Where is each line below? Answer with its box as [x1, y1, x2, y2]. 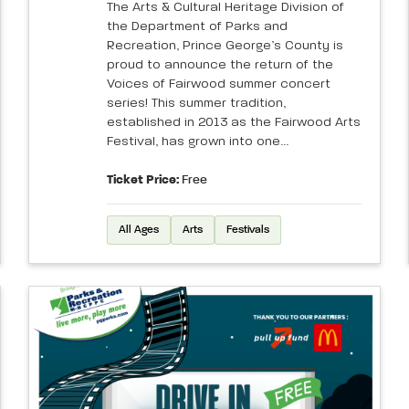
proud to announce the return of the [106, 58, 333, 71]
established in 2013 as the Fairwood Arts [106, 115, 361, 129]
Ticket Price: [106, 173, 179, 186]
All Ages [118, 224, 159, 236]
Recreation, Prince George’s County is [106, 38, 343, 52]
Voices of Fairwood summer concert [106, 77, 330, 90]
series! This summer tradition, [106, 96, 286, 110]
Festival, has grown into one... [106, 134, 288, 148]
